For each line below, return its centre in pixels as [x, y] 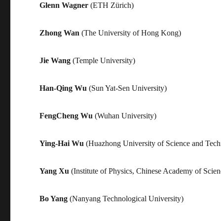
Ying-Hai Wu [62, 143]
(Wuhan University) [125, 115]
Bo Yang [54, 198]
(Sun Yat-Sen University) [127, 88]
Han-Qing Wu [63, 88]
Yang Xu [55, 171]
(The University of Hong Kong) [130, 33]
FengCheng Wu [66, 115]
